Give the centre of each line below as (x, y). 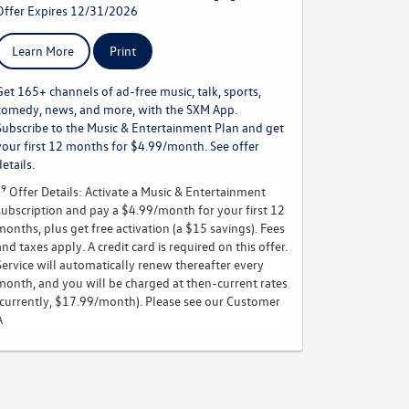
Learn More (43, 51)
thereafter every (218, 264)
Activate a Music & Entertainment (174, 191)
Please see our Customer (213, 301)
